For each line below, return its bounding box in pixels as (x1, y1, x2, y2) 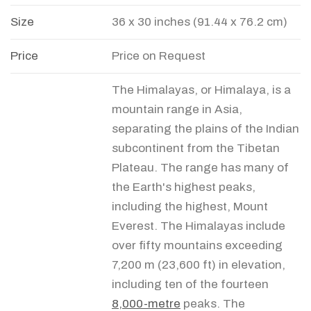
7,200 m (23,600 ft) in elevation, (112, 258, 285, 271)
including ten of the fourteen (112, 278, 269, 291)
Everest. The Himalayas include (112, 219, 285, 233)
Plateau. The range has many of (112, 161, 289, 174)
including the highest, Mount (112, 200, 268, 213)
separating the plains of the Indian (112, 122, 299, 135)
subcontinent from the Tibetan (112, 142, 280, 155)
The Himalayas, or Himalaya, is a (112, 83, 291, 96)
